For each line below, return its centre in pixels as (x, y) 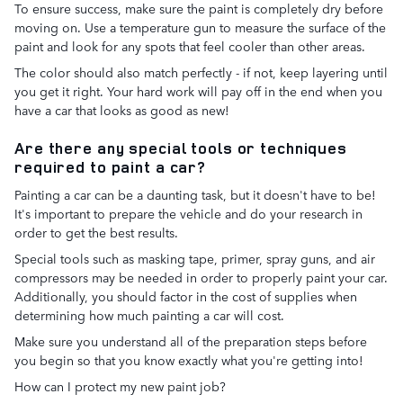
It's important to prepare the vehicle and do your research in (188, 213)
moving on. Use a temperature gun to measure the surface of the (200, 27)
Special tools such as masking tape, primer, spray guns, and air (195, 258)
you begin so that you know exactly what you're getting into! (189, 360)
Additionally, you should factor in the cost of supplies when (186, 296)
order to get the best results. (96, 232)
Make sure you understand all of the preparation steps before (191, 341)
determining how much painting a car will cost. (149, 315)
